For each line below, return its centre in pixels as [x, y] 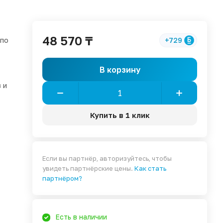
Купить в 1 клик [120, 115]
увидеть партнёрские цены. [89, 168]
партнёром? [62, 178]
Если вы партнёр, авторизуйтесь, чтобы [107, 158]
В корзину [120, 69]
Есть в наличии [81, 217]
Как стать [151, 168]
